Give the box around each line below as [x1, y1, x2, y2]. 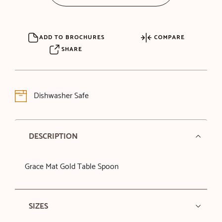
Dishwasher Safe [31, 89, 89, 103]
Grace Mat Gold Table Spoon [24, 160, 118, 173]
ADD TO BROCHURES [39, 32, 105, 42]
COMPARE [152, 32, 185, 42]
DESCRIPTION [28, 129, 78, 143]
